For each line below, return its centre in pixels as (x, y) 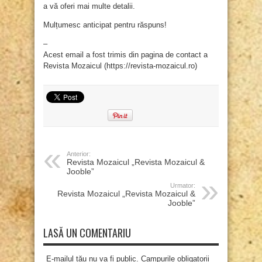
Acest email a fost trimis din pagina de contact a (125, 55)
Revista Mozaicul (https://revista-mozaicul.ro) (120, 66)
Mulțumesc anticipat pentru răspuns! (105, 25)
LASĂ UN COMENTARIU (87, 233)
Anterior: (79, 154)
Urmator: (183, 186)
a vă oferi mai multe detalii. (89, 6)
